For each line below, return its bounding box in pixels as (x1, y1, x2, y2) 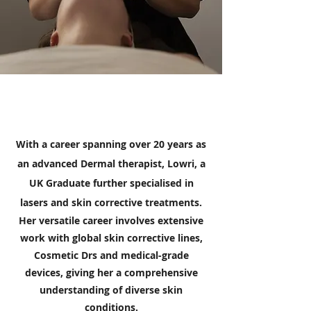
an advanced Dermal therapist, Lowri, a (17, 157, 205, 170)
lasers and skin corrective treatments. (20, 196, 202, 209)
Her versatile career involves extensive (19, 214, 203, 227)
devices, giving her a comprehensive (24, 266, 198, 279)
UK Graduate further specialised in (28, 176, 194, 190)
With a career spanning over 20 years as (16, 137, 206, 151)
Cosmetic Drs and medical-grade (33, 249, 189, 262)
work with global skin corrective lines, (19, 231, 203, 244)
